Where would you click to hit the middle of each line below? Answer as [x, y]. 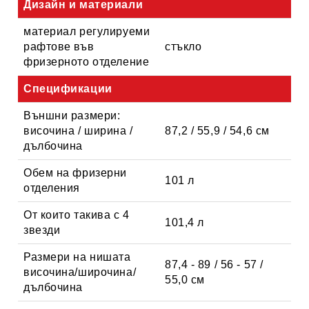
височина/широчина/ [80, 272]
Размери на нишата [77, 257]
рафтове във [59, 46]
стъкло [183, 46]
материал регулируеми [87, 31]
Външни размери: [72, 115]
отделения [52, 188]
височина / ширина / [78, 130]
